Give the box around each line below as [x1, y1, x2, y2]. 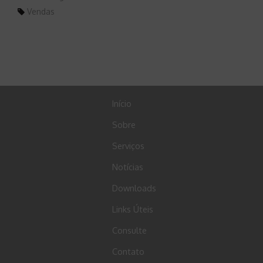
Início [112, 97, 132, 109]
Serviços [112, 140, 145, 151]
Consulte [112, 224, 147, 235]
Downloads [112, 182, 157, 193]
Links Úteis [112, 203, 154, 214]
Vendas [25, 6, 55, 16]
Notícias [112, 161, 144, 172]
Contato [112, 245, 145, 257]
